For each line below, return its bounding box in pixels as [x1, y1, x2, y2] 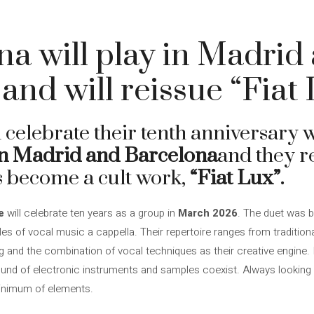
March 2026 [178, 205, 238, 221]
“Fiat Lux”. [190, 165, 284, 191]
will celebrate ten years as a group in [4, 205, 178, 221]
